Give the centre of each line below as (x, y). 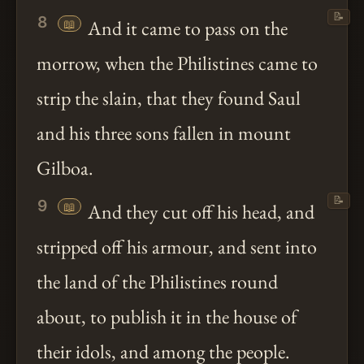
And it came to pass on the (185, 28)
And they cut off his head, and (199, 211)
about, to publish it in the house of (167, 316)
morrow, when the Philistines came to (177, 63)
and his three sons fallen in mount (164, 133)
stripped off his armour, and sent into (177, 246)
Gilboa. (65, 168)
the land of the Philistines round (157, 281)
